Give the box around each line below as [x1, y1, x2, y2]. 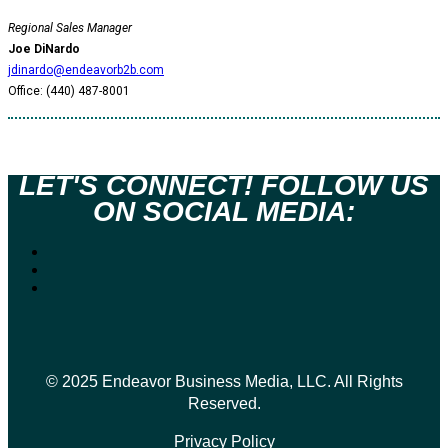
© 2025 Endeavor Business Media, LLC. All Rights [45, 373, 403, 390]
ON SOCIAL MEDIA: [93, 196, 355, 227]
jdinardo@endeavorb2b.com [8, 63, 164, 77]
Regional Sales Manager [8, 21, 132, 35]
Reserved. [187, 395, 261, 412]
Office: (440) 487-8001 [8, 84, 130, 98]
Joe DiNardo [8, 42, 80, 56]
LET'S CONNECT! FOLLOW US [19, 170, 429, 201]
